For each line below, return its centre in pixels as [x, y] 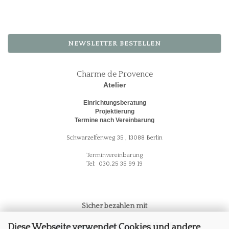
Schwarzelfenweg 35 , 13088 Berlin [114, 138]
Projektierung [114, 111]
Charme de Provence [114, 74]
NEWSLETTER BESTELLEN [114, 43]
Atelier [114, 85]
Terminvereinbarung [114, 155]
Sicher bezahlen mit [114, 206]
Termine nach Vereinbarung [114, 120]
